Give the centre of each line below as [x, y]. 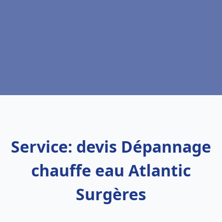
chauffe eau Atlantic [111, 170]
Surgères [111, 194]
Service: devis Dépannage [111, 146]
